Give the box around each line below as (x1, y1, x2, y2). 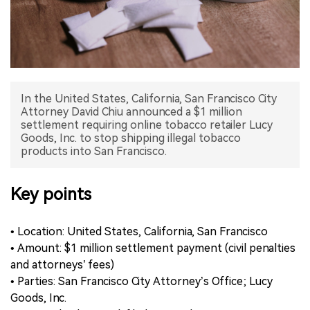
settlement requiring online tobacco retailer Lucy (21, 118, 273, 131)
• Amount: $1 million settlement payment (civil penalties (10, 241, 295, 255)
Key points (10, 184, 91, 204)
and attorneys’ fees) (10, 257, 114, 271)
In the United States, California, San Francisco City (21, 91, 277, 105)
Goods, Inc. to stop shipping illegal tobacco (21, 131, 241, 145)
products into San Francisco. (21, 144, 167, 158)
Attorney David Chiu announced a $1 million (21, 104, 242, 118)
